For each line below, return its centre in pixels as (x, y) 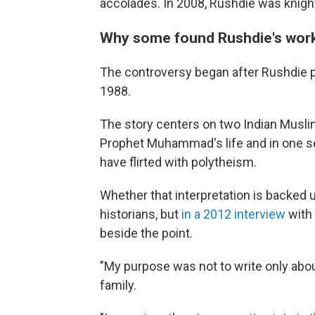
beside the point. (146, 233)
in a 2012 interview (233, 214)
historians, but (141, 214)
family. (118, 285)
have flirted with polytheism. (178, 162)
